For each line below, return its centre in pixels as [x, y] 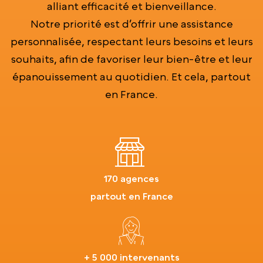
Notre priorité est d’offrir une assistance [131, 23]
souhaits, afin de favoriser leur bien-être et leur [131, 59]
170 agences [131, 178]
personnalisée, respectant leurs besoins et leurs [131, 41]
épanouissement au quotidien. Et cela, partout [131, 76]
